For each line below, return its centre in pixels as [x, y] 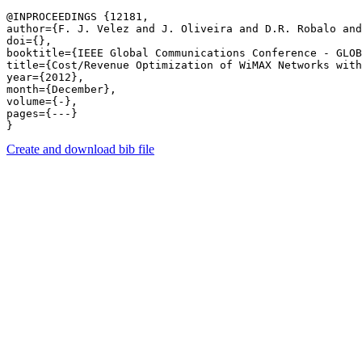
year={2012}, [45, 77]
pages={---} [45, 114]
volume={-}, [42, 101]
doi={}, [29, 41]
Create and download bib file [80, 149]
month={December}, [61, 89]
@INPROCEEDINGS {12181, [78, 17]
